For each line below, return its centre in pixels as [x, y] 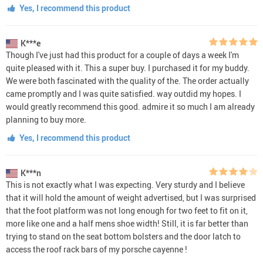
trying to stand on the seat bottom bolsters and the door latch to [123, 236]
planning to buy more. [46, 119]
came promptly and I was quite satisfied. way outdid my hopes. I [124, 93]
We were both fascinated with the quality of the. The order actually [127, 80]
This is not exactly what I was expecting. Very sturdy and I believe [125, 184]
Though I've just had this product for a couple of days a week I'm [122, 55]
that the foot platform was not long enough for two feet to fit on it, [127, 210]
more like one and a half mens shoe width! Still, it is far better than [127, 223]
